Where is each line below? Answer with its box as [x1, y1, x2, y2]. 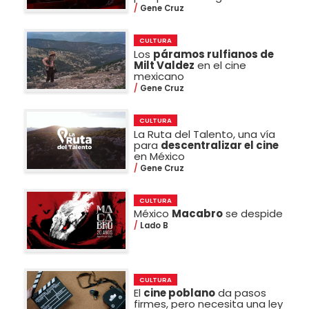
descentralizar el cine [161, 137, 279, 152]
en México [134, 148, 186, 163]
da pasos [215, 286, 267, 301]
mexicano [134, 68, 185, 83]
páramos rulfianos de [153, 46, 275, 61]
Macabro [172, 206, 223, 221]
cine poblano [143, 286, 216, 301]
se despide [223, 206, 283, 221]
